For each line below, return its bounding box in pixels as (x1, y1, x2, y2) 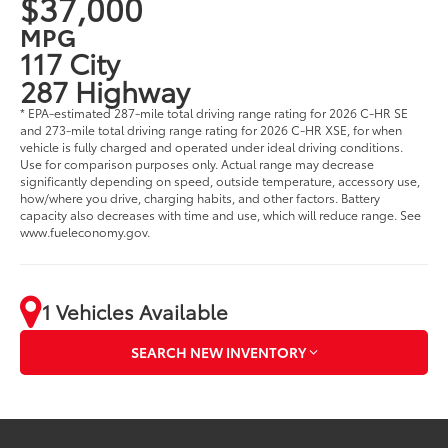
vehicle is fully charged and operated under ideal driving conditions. (20, 137, 404, 155)
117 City (20, 41, 121, 82)
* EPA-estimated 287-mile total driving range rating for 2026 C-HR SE (20, 103, 409, 121)
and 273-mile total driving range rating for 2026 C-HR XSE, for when (20, 120, 403, 138)
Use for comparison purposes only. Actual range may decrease (20, 154, 375, 172)
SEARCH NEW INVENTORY (130, 342, 306, 363)
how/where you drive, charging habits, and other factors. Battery (20, 188, 381, 206)
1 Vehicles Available (42, 297, 229, 326)
